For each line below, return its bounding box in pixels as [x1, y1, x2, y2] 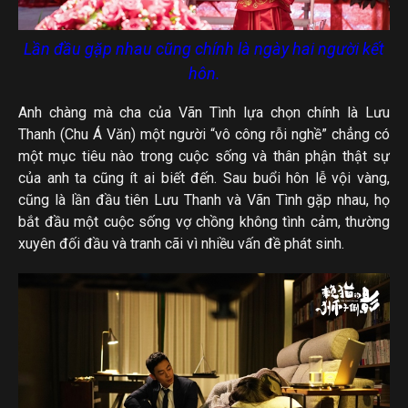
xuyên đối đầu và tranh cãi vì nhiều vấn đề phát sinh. [18, 234, 344, 252]
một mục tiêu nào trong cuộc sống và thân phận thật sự [18, 147, 390, 165]
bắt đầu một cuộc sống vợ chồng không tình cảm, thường [18, 212, 390, 230]
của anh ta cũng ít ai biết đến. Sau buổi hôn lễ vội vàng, [18, 168, 390, 187]
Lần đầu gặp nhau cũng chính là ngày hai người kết [24, 38, 384, 58]
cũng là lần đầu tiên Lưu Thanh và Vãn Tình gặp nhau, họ [18, 190, 390, 209]
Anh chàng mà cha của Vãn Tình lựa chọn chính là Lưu [18, 103, 390, 121]
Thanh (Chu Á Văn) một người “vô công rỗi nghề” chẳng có [18, 125, 390, 143]
